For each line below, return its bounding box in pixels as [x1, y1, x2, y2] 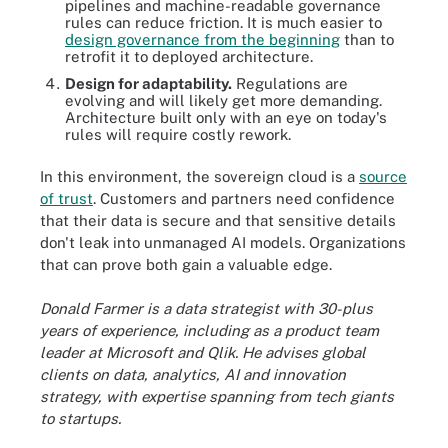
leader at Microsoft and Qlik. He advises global [40, 344, 366, 361]
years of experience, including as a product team [40, 322, 379, 339]
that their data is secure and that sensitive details [40, 211, 396, 229]
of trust [40, 189, 93, 207]
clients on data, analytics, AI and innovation [40, 366, 346, 383]
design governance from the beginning [65, 31, 340, 48]
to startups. [40, 410, 121, 427]
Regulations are [232, 75, 348, 92]
